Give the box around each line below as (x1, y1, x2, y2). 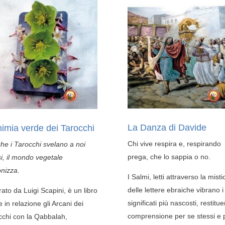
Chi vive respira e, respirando (127, 140, 221, 148)
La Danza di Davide (127, 123, 206, 133)
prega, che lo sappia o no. (127, 153, 210, 161)
